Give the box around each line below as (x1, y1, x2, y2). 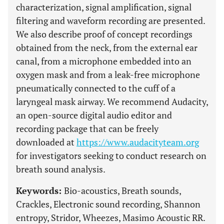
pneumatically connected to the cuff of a (16, 82, 175, 94)
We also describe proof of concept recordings (16, 28, 192, 40)
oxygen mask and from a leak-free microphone (16, 68, 200, 80)
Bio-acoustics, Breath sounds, (64, 184, 181, 196)
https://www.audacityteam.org (76, 136, 199, 148)
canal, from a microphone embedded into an (16, 55, 191, 67)
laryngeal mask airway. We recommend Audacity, (16, 95, 208, 107)
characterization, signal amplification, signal (16, 1, 191, 13)
